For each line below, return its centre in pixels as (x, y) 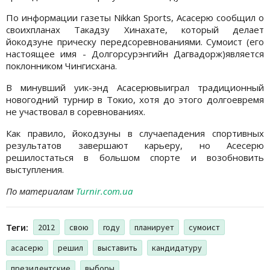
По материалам (41, 191)
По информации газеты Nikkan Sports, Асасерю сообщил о (135, 18)
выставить (118, 248)
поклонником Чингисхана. (61, 66)
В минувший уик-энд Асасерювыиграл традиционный (135, 88)
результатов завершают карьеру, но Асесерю (135, 146)
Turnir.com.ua (104, 191)
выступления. (35, 170)
